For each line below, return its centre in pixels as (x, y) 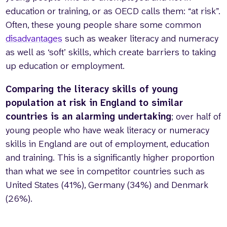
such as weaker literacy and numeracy (141, 39)
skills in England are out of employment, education (108, 144)
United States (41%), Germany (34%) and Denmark (107, 185)
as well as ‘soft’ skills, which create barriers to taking (111, 52)
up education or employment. (65, 66)
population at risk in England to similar (94, 103)
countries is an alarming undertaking (89, 116)
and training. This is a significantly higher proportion (110, 157)
